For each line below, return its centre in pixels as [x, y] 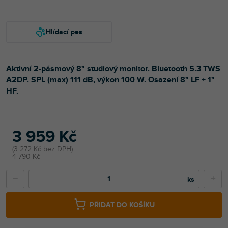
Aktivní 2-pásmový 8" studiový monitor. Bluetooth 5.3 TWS [113, 68]
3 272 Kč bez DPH [42, 149]
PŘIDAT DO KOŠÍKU [122, 205]
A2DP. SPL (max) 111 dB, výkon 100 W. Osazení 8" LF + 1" [110, 80]
